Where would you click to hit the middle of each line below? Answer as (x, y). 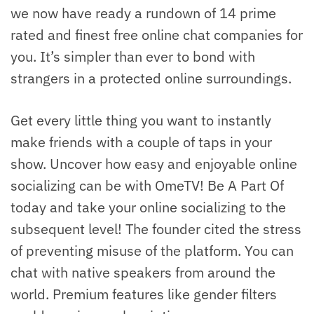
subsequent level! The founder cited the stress (156, 228)
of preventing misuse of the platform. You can (152, 250)
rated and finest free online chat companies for (157, 35)
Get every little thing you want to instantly (141, 120)
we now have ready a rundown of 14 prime (143, 13)
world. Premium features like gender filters (144, 294)
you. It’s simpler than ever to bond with (133, 57)
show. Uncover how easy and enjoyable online (154, 163)
